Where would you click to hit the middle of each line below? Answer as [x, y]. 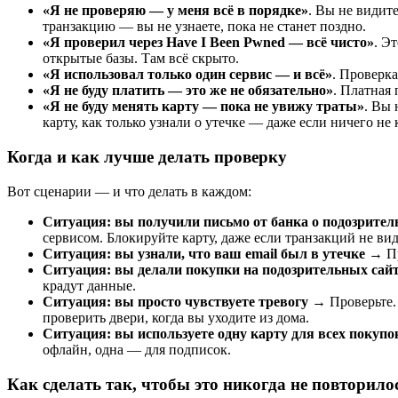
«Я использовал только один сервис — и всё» [187, 75]
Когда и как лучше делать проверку [147, 157]
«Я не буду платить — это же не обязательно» [188, 91]
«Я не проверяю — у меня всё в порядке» [175, 11]
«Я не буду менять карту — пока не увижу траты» [203, 107]
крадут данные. [89, 285]
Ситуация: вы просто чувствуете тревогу [175, 301]
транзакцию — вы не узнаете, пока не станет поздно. [204, 27]
